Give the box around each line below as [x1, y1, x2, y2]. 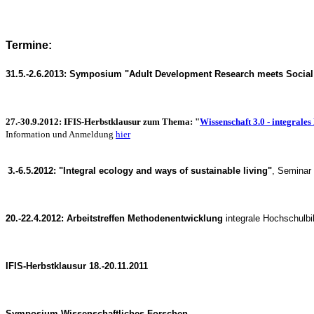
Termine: [6, 39, 52, 51]
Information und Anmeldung [6, 128, 116, 139]
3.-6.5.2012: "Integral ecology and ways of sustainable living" [8, 165, 272, 176]
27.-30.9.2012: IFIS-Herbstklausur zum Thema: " [6, 116, 200, 127]
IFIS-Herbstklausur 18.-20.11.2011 [6, 260, 148, 271]
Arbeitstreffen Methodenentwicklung [67, 212, 223, 224]
